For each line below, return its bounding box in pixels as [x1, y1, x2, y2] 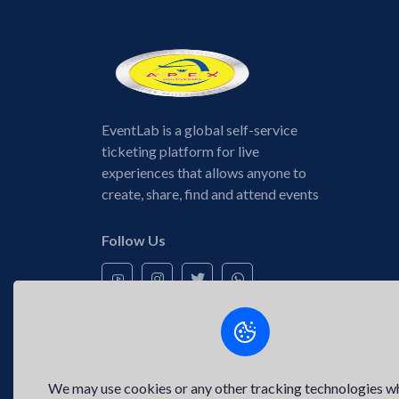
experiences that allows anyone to [102, 164, 306, 181]
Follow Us [102, 232, 166, 248]
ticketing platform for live [102, 142, 259, 159]
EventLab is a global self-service [102, 121, 297, 138]
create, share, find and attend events [102, 185, 319, 202]
